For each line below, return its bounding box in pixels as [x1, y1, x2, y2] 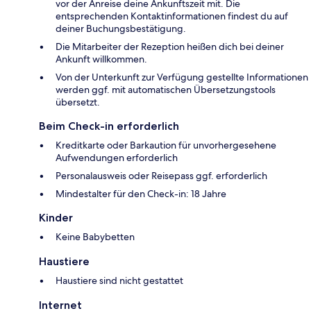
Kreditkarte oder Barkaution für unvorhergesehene [56, 139, 276, 152]
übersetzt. [56, 96, 100, 109]
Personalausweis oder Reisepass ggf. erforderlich [56, 169, 267, 183]
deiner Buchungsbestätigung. [56, 22, 186, 35]
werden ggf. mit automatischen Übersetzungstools [56, 83, 276, 96]
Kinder [39, 211, 73, 225]
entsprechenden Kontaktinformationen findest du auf [56, 10, 288, 23]
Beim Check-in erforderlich [39, 119, 179, 133]
